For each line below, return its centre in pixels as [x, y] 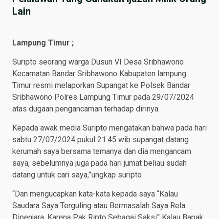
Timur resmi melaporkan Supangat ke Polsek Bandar [101, 86]
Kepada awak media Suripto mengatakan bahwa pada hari [109, 128]
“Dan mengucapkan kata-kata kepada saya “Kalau [95, 194]
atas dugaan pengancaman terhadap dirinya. [86, 109]
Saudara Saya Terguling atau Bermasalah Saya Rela [99, 206]
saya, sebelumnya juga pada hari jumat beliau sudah [99, 163]
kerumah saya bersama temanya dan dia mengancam [102, 152]
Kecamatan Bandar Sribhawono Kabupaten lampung [99, 74]
